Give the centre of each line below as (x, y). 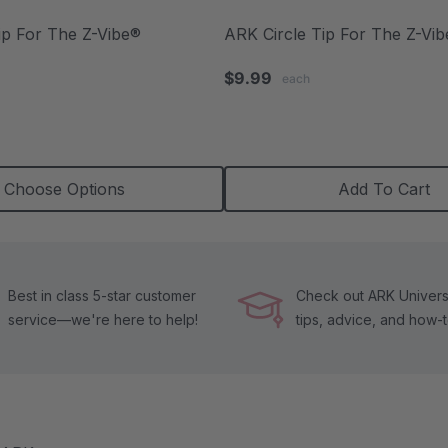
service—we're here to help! (103, 319)
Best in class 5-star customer (102, 295)
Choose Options (64, 188)
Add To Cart (384, 188)
